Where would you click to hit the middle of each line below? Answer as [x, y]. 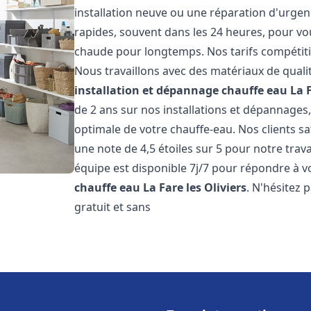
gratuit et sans [113, 207]
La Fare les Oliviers [195, 187]
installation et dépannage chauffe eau [181, 90]
